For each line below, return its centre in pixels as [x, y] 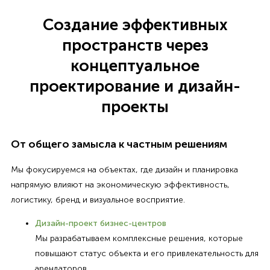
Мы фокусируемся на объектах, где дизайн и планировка [124, 169]
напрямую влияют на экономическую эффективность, [120, 184]
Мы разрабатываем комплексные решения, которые [139, 238]
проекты [135, 107]
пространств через [135, 45]
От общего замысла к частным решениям [119, 144]
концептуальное [135, 66]
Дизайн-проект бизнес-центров [100, 223]
